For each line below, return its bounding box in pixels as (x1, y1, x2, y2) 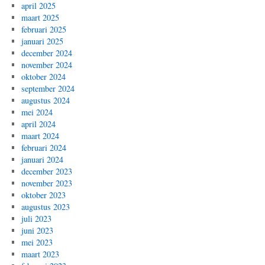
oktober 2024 (21, 71, 66, 83)
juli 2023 (21, 213, 51, 225)
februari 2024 (21, 142, 66, 154)
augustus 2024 (21, 95, 70, 106)
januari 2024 (21, 154, 63, 166)
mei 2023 (21, 237, 53, 248)
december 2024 (21, 47, 72, 59)
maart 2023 (21, 248, 59, 260)
